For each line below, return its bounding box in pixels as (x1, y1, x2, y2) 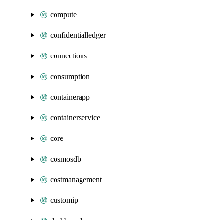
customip (50, 196, 78, 204)
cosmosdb (50, 155, 81, 163)
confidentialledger (50, 31, 106, 39)
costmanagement (50, 175, 102, 184)
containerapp (50, 93, 90, 101)
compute (50, 10, 77, 19)
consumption (50, 72, 90, 81)
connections (50, 52, 87, 60)
